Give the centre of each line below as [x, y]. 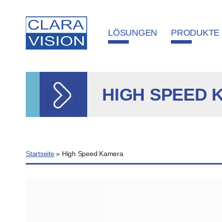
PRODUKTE [195, 32]
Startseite [40, 154]
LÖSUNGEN [133, 32]
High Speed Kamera [92, 154]
